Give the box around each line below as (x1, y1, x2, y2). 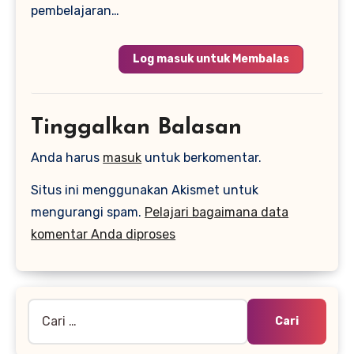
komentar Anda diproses (31, 226, 176, 242)
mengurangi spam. (31, 204, 145, 220)
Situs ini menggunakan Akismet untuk (31, 182, 259, 198)
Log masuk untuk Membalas (132, 51, 289, 66)
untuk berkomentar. (141, 150, 262, 165)
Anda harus (31, 150, 104, 165)
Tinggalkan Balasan (31, 116, 243, 139)
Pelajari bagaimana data (145, 204, 289, 220)
